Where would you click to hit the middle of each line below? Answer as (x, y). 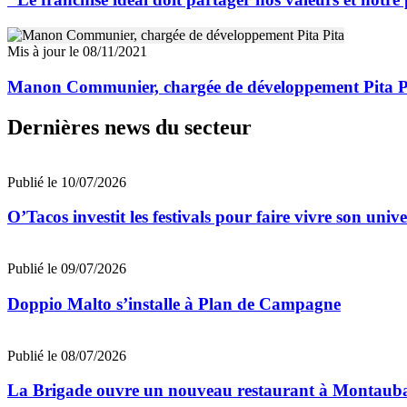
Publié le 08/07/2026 (67, 355)
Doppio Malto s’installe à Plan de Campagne (174, 303)
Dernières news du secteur (129, 127)
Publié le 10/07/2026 (67, 182)
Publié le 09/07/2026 (67, 269)
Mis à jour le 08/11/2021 (77, 52)
